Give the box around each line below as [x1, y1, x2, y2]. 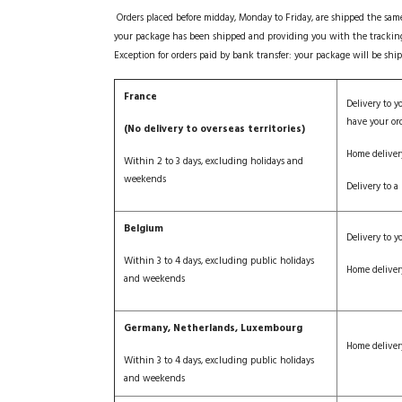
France [124, 89, 157, 105]
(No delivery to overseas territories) [124, 121, 305, 137]
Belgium [124, 221, 163, 237]
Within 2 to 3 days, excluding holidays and [124, 153, 303, 170]
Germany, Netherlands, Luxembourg [124, 320, 302, 336]
